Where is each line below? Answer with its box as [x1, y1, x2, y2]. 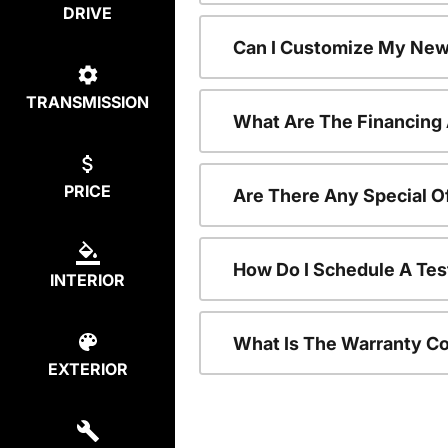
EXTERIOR [47, 359, 128, 380]
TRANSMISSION [26, 92, 149, 113]
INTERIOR [50, 270, 125, 291]
